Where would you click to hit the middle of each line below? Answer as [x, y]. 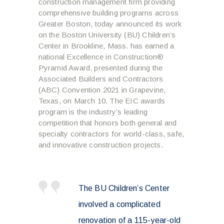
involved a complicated [119, 204]
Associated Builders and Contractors [101, 78]
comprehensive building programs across [108, 12]
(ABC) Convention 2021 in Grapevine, [102, 89]
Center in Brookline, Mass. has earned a [106, 45]
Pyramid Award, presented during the [100, 67]
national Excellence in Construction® [101, 56]
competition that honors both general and [107, 122]
